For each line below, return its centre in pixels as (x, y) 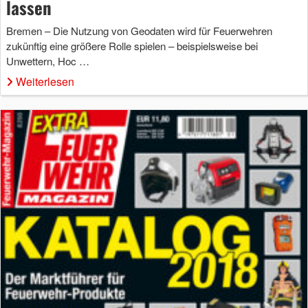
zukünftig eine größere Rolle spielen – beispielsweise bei (132, 45)
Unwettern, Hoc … (48, 60)
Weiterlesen (45, 81)
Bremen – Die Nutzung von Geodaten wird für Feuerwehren (139, 30)
